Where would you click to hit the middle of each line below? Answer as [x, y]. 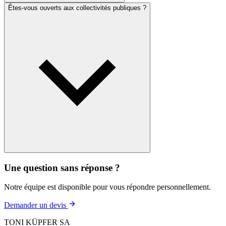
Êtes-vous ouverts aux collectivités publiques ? [77, 8]
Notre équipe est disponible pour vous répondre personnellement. [107, 187]
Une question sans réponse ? [62, 167]
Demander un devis [36, 205]
